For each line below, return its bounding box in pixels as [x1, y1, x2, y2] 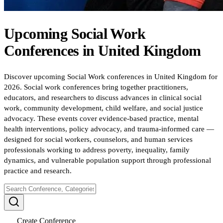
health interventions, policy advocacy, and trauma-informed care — [4, 124, 214, 133]
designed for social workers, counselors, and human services [4, 135, 193, 143]
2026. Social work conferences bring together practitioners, [4, 83, 188, 91]
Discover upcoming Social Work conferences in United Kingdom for [4, 72, 218, 81]
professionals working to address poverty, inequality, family [4, 145, 190, 154]
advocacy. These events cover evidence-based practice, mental [4, 114, 199, 122]
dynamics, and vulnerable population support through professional [4, 156, 211, 164]
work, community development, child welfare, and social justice [4, 104, 203, 112]
